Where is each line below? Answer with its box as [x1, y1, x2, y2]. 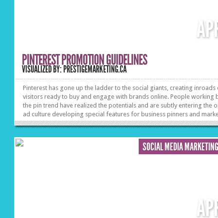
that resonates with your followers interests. [23, 128, 145, 135]
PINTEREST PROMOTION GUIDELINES [22, 51, 147, 69]
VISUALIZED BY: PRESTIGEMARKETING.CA [22, 64, 127, 75]
